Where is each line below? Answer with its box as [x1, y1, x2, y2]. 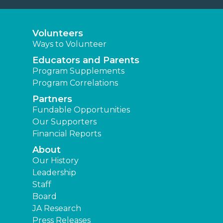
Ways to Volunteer [32, 39, 107, 49]
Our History [32, 156, 79, 166]
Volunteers [32, 28, 83, 39]
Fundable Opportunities [32, 105, 130, 115]
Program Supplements [32, 66, 124, 76]
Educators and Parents [32, 55, 139, 66]
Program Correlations [32, 78, 118, 88]
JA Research [32, 204, 81, 214]
